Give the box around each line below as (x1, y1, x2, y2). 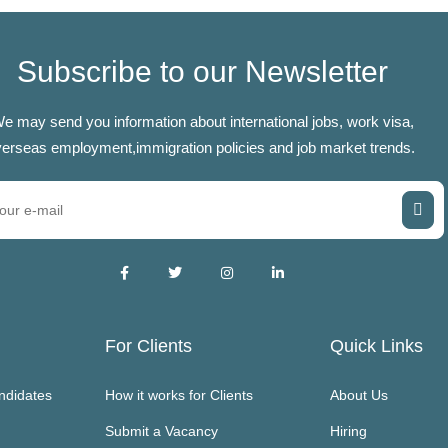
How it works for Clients (105, 386, 254, 403)
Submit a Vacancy (105, 422, 219, 439)
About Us (330, 386, 389, 403)
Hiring (330, 422, 368, 439)
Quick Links (330, 335, 424, 356)
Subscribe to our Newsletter (16, 54, 388, 88)
